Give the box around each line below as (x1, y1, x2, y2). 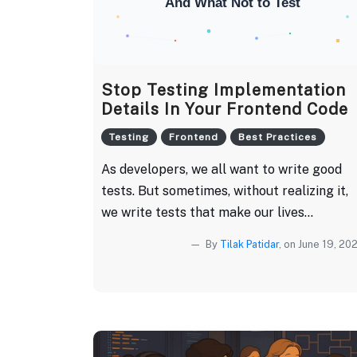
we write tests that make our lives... (101, 204, 313, 220)
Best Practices (237, 131, 317, 143)
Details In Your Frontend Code (101, 99, 348, 119)
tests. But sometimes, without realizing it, (101, 182, 348, 198)
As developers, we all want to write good (101, 161, 342, 177)
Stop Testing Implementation (101, 80, 346, 100)
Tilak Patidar (220, 237, 279, 250)
